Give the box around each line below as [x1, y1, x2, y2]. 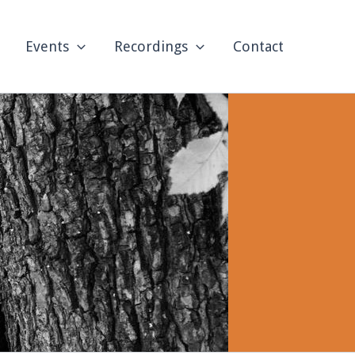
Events [25, 37, 70, 55]
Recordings [114, 37, 189, 55]
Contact [233, 37, 284, 55]
